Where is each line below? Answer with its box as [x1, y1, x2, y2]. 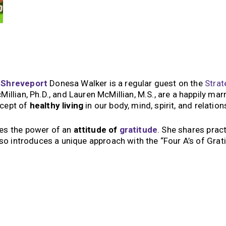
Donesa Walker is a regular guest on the [47, 78, 205, 89]
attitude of [73, 124, 120, 135]
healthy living [29, 100, 84, 111]
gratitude [119, 124, 158, 135]
